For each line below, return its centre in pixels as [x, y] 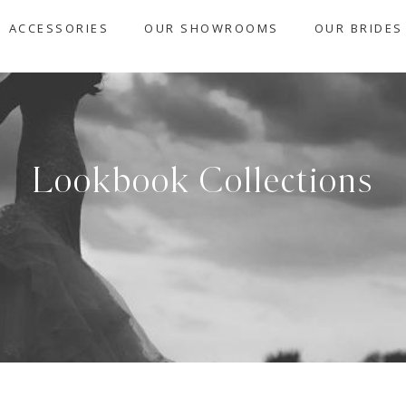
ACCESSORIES [59, 28]
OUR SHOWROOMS [212, 28]
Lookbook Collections [203, 181]
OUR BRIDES [358, 28]
